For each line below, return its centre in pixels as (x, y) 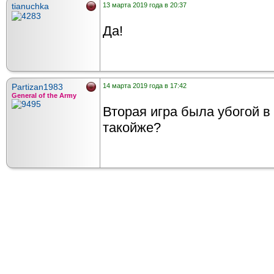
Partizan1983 (37, 87)
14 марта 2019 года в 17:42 (145, 86)
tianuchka (30, 6)
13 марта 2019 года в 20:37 (145, 5)
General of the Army (44, 96)
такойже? (132, 128)
